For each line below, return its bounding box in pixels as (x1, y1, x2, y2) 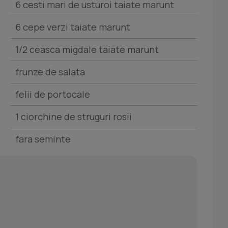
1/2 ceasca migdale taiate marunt (15, 43, 159, 55)
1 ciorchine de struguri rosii (15, 110, 132, 123)
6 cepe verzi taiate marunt (15, 21, 130, 33)
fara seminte (15, 133, 71, 145)
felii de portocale (15, 88, 90, 100)
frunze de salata (15, 66, 85, 78)
